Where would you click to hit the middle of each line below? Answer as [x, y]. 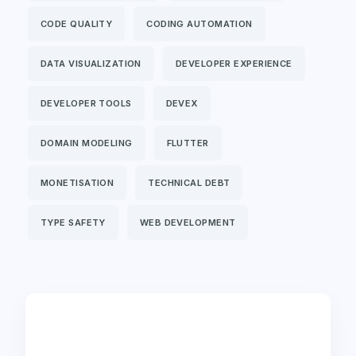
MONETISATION [77, 182]
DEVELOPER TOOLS [86, 103]
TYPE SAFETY [73, 222]
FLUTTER [188, 143]
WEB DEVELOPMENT [188, 222]
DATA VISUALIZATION [91, 63]
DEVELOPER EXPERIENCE [234, 63]
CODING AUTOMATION [199, 23]
